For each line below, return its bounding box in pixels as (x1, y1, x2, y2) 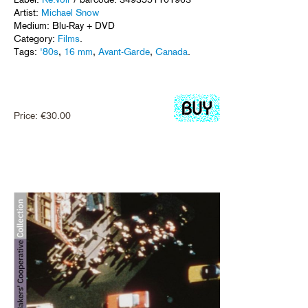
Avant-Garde (98, 45, 150, 57)
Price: (14, 109, 41, 121)
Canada (155, 45, 188, 57)
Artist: (14, 6, 41, 18)
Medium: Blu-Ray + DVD (14, 19, 115, 31)
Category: (14, 32, 58, 44)
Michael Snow (41, 6, 99, 18)
